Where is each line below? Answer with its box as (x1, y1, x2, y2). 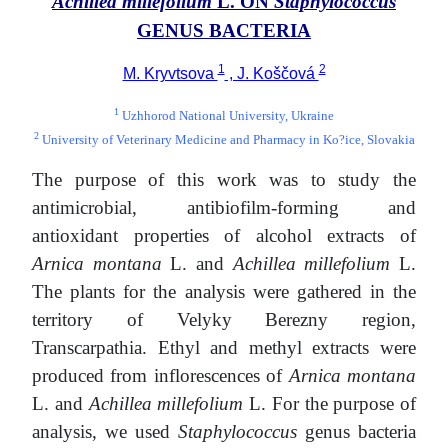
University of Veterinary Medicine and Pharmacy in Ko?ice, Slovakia (38, 132, 415, 148)
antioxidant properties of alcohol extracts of (32, 225, 416, 247)
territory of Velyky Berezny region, (32, 309, 416, 331)
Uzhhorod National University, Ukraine (122, 108, 334, 124)
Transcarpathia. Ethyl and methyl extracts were (32, 337, 416, 359)
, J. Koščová (224, 65, 319, 83)
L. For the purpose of (243, 393, 416, 415)
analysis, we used (32, 421, 178, 443)
